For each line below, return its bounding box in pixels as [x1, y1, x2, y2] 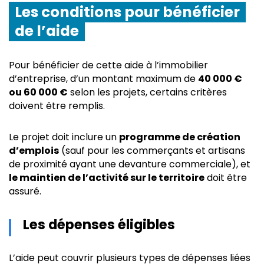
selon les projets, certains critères [68, 85, 227, 99]
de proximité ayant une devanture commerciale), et [9, 157, 250, 171]
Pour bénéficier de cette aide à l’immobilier [9, 58, 208, 72]
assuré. [9, 184, 41, 198]
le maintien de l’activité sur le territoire [9, 171, 204, 184]
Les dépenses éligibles [23, 215, 175, 234]
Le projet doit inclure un [9, 130, 119, 144]
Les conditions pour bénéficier [15, 2, 240, 22]
